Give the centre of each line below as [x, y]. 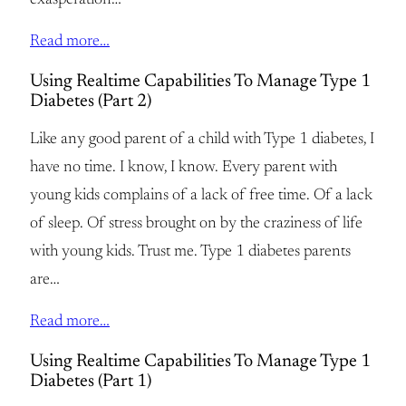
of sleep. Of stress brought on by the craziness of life [196, 224]
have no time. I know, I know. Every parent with [184, 168]
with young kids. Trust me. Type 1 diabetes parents [190, 252]
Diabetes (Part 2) [91, 101]
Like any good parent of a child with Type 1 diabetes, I [202, 140]
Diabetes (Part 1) [91, 381]
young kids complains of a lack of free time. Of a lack [201, 196]
